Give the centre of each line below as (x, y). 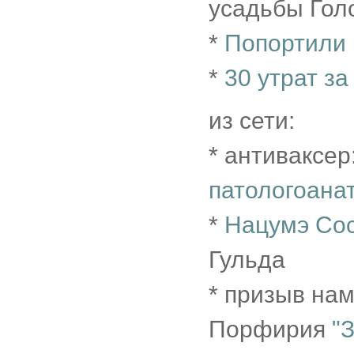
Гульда (247, 260)
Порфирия (270, 329)
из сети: (252, 121)
